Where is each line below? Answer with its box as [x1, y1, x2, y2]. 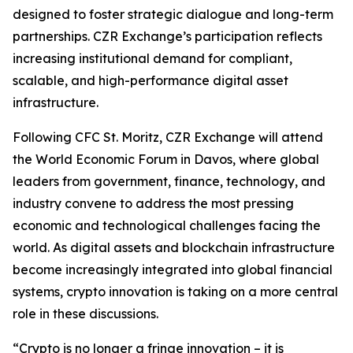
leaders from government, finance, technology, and [13, 173, 325, 190]
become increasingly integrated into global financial [13, 262, 333, 278]
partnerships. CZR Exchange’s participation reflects [13, 28, 322, 45]
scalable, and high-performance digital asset [13, 72, 288, 89]
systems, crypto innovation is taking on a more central [13, 284, 338, 300]
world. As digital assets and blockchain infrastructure [13, 240, 335, 256]
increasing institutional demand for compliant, [13, 50, 292, 67]
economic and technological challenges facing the [13, 217, 321, 234]
